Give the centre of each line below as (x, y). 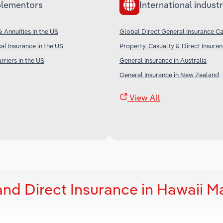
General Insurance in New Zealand (169, 74)
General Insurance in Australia (163, 60)
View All (144, 97)
